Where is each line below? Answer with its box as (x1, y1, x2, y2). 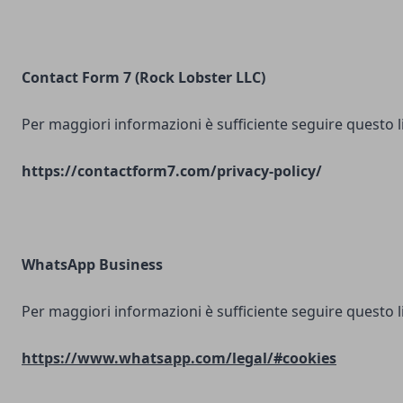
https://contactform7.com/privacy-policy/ (22, 161, 322, 181)
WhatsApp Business (22, 255, 163, 274)
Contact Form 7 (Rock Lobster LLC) (22, 67, 265, 87)
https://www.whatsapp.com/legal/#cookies (22, 348, 336, 368)
